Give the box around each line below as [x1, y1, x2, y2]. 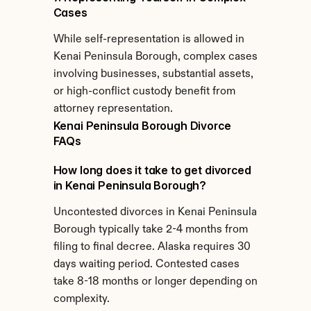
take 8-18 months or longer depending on [53, 276, 258, 287]
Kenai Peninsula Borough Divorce [53, 119, 231, 133]
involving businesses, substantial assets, [53, 69, 253, 80]
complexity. [53, 294, 110, 305]
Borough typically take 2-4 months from [53, 224, 248, 235]
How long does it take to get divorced [53, 163, 251, 177]
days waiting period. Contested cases [53, 259, 239, 270]
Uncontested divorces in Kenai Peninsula [53, 207, 257, 218]
